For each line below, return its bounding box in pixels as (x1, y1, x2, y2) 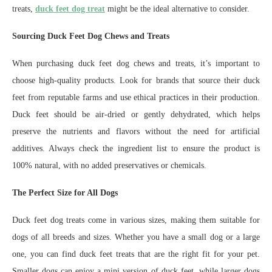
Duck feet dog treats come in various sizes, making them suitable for (12, 216, 260, 225)
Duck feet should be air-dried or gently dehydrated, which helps (12, 110, 260, 119)
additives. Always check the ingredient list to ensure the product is (12, 144, 260, 153)
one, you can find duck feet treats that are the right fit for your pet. (12, 250, 260, 259)
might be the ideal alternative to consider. (105, 4, 250, 13)
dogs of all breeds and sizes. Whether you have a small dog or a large (12, 233, 260, 242)
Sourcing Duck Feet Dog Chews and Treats (12, 32, 169, 41)
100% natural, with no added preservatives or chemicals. (12, 161, 206, 170)
